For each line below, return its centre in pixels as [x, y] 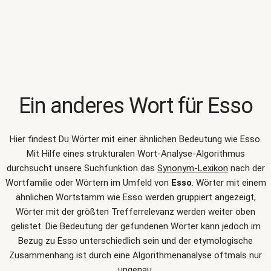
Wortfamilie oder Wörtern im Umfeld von [88, 183]
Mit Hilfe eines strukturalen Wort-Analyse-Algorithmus [135, 154]
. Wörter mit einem [229, 183]
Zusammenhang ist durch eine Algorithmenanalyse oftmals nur [135, 255]
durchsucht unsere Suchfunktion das [82, 168]
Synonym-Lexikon [192, 168]
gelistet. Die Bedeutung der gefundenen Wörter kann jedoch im [135, 226]
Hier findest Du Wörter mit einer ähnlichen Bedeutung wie [125, 139]
